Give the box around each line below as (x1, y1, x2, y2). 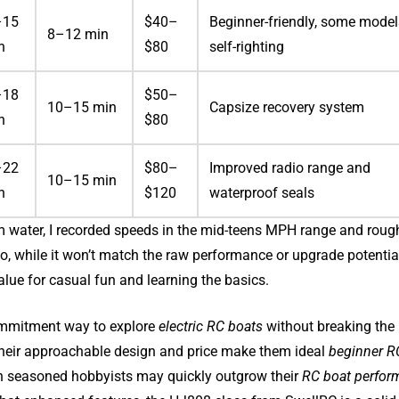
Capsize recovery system (209, 99, 365, 117)
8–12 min (47, 26, 110, 44)
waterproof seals (209, 184, 315, 202)
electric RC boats (159, 318, 264, 336)
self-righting (209, 38, 285, 56)
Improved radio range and (209, 159, 371, 177)
